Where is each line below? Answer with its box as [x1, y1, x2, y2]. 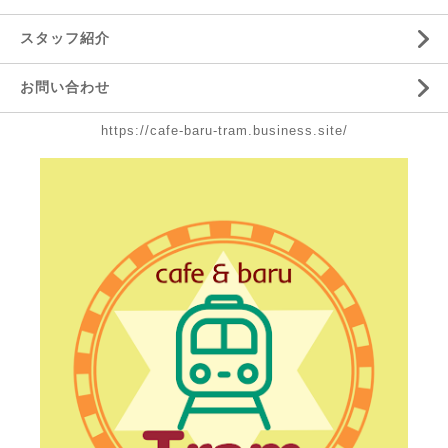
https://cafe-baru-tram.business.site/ [100, 123, 348, 138]
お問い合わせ [20, 79, 110, 95]
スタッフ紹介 [20, 30, 110, 46]
